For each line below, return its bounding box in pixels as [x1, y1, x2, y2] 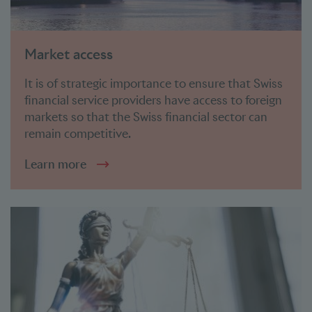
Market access [24, 45, 113, 63]
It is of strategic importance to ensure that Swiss [24, 76, 283, 91]
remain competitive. [24, 126, 131, 141]
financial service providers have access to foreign [24, 93, 282, 108]
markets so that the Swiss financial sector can [24, 109, 267, 125]
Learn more [24, 157, 86, 172]
